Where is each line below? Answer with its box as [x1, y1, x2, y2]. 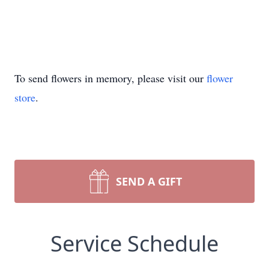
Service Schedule [50, 229, 219, 258]
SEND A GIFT [116, 174, 182, 189]
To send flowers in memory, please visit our [14, 71, 207, 85]
